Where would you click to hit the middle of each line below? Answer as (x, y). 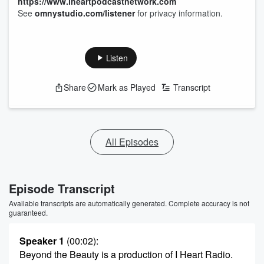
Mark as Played (126, 87)
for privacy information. (179, 13)
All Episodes (132, 142)
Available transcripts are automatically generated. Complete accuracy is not (129, 203)
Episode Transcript (62, 188)
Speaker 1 (42, 241)
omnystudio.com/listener (85, 13)
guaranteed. (28, 212)
